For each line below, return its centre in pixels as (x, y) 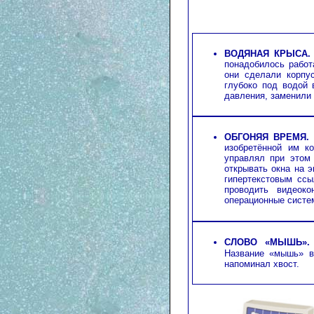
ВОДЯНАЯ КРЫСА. (267, 54)
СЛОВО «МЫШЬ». (267, 243)
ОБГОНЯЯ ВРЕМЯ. (267, 137)
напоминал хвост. (262, 264)
